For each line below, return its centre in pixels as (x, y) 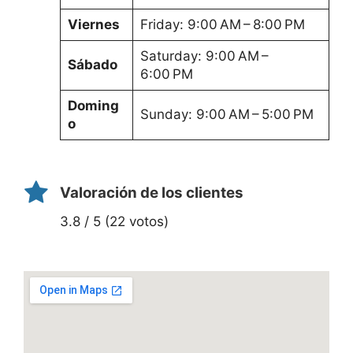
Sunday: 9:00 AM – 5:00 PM (227, 114)
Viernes (93, 24)
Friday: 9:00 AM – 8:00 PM (222, 24)
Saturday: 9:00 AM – (205, 56)
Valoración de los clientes (152, 192)
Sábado (92, 64)
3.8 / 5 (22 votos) (114, 221)
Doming (93, 105)
